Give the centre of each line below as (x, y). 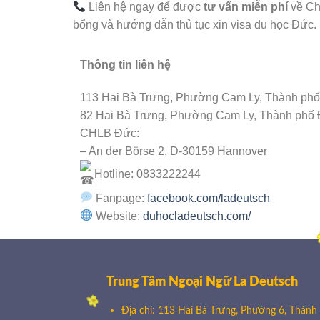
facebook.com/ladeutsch (209, 198)
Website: (118, 216)
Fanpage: (120, 198)
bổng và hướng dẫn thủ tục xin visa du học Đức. (195, 25)
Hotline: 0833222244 (147, 174)
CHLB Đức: (110, 133)
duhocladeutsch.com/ (197, 216)
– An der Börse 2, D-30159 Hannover (174, 151)
